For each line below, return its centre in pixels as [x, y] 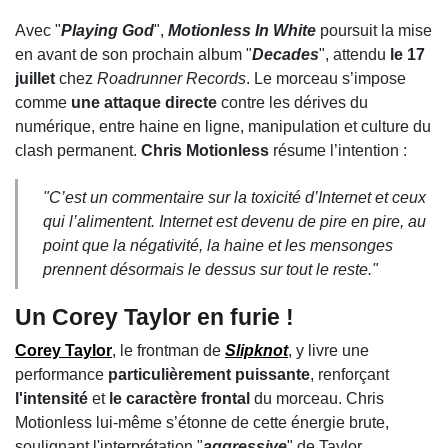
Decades [285, 55]
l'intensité [51, 399]
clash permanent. [78, 151]
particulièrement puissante [209, 375]
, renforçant [349, 375]
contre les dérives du [292, 103]
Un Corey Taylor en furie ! [154, 317]
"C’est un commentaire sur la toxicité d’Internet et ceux [234, 198]
